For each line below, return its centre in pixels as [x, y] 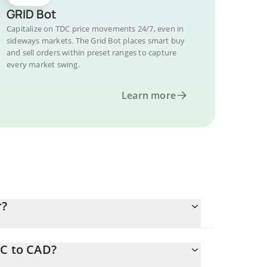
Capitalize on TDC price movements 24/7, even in [95, 29]
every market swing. [43, 64]
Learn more [149, 95]
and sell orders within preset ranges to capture [92, 52]
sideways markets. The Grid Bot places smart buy [96, 41]
